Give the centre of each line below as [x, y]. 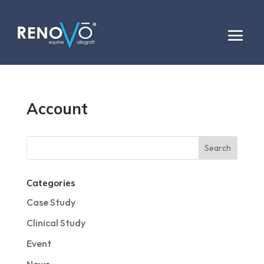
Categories [51, 183]
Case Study [51, 202]
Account [57, 109]
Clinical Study [56, 223]
